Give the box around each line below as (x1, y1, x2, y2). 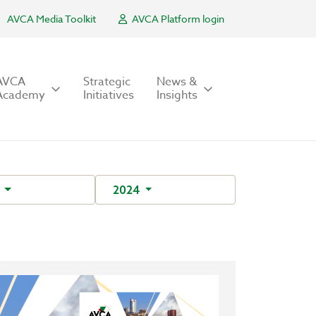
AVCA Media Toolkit (7, 12, 96, 25)
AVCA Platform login (130, 12, 224, 25)
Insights (157, 87, 197, 104)
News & (157, 73, 197, 90)
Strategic (83, 73, 130, 90)
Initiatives (83, 87, 134, 104)
